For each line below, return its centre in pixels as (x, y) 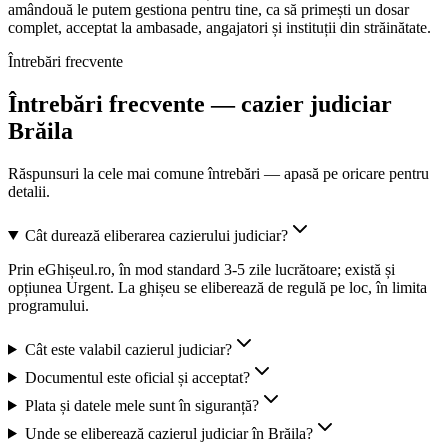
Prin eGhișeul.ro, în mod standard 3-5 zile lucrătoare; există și (201, 269)
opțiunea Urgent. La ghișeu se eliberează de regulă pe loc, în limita (217, 287)
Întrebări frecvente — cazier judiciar (200, 103)
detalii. (29, 191)
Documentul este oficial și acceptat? (137, 377)
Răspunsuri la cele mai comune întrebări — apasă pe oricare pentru (218, 173)
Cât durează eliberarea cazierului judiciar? (156, 235)
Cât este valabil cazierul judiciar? (128, 349)
